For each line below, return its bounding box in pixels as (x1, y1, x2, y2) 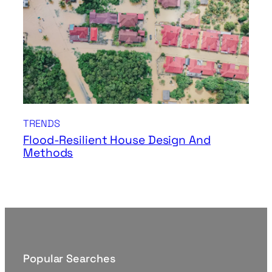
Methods (23, 144, 73, 160)
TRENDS (23, 117, 60, 130)
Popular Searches (23, 251, 115, 265)
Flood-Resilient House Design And (23, 132, 211, 148)
